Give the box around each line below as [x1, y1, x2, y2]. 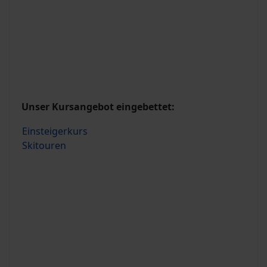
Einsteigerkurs [22, 125, 88, 138]
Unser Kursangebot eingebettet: [21, 100, 175, 113]
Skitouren [22, 139, 66, 152]
